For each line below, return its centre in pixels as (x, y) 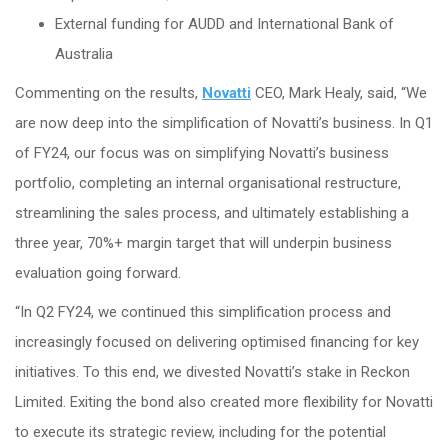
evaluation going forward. (98, 272)
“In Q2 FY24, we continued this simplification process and (203, 311)
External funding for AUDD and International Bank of (224, 23)
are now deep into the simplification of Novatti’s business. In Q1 (224, 122)
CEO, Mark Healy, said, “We (339, 92)
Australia (84, 53)
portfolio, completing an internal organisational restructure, (208, 182)
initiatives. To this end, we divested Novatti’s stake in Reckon (212, 371)
